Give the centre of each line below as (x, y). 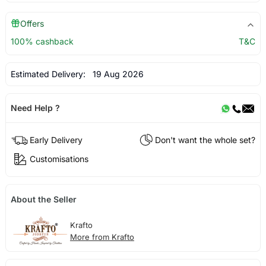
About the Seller (43, 199)
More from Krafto (102, 237)
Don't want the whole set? (205, 140)
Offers (32, 24)
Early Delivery (56, 140)
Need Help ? (35, 108)
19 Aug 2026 (115, 74)
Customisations (59, 159)
